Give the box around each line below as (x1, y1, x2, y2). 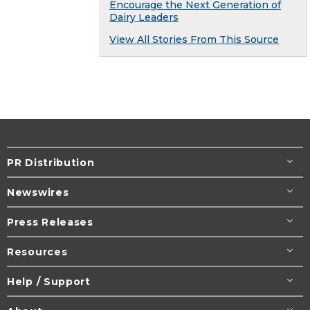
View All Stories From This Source (109, 33, 279, 46)
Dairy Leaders (109, 10, 179, 24)
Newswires (7, 185, 69, 199)
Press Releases (7, 215, 93, 228)
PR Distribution (7, 156, 95, 169)
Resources (7, 245, 68, 258)
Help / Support (7, 275, 91, 288)
